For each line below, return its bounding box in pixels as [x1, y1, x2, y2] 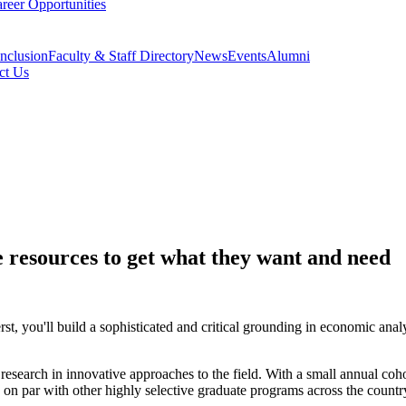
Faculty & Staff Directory [48, 48, 194, 64]
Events [227, 48, 266, 64]
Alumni [266, 48, 310, 64]
